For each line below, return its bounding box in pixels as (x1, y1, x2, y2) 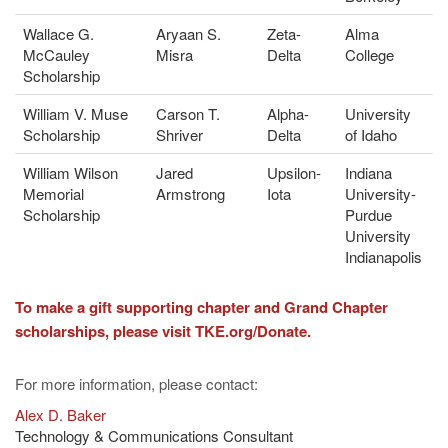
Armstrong (156, 182, 225, 204)
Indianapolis (345, 245, 422, 267)
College (345, 43, 394, 65)
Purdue (345, 203, 392, 225)
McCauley (23, 43, 90, 65)
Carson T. (156, 102, 220, 124)
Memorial (23, 182, 84, 204)
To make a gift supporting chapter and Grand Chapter (15, 295, 388, 318)
